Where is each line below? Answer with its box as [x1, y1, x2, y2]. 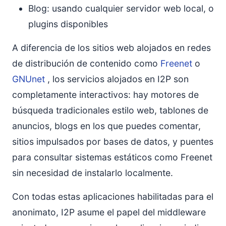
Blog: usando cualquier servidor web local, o [28, 3, 214, 14]
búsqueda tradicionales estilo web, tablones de [12, 105, 208, 116]
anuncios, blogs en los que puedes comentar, [12, 121, 201, 131]
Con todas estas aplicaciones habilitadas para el [12, 191, 213, 202]
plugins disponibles [28, 19, 108, 29]
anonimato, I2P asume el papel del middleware [12, 207, 206, 217]
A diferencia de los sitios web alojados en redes [12, 42, 211, 53]
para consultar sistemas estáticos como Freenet [12, 152, 212, 162]
